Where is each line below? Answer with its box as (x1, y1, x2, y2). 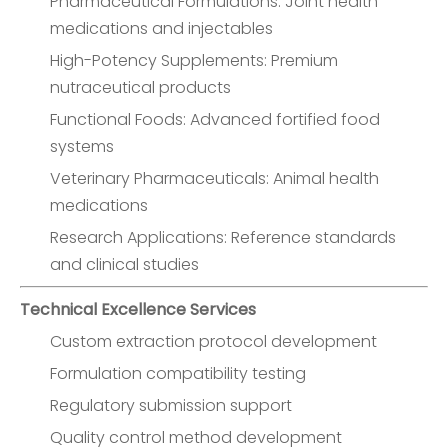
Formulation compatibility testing (50, 362, 306, 385)
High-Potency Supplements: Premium (50, 49, 338, 72)
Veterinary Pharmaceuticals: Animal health (50, 167, 379, 190)
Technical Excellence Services (20, 298, 256, 321)
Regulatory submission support (50, 394, 292, 417)
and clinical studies (50, 253, 199, 276)
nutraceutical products (50, 76, 231, 99)
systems (50, 135, 114, 158)
